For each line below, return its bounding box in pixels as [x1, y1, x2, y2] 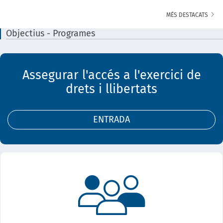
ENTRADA [93, 114, 130, 125]
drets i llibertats [66, 82, 157, 97]
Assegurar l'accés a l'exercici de [22, 68, 201, 83]
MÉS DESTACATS [166, 11, 210, 18]
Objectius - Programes [6, 28, 95, 39]
